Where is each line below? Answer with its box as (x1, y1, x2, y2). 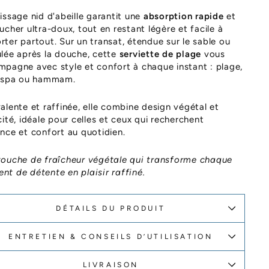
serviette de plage (119, 49, 202, 59)
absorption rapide (143, 11, 224, 22)
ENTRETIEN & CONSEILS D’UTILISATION (8, 232, 213, 241)
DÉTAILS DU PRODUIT (56, 204, 166, 213)
